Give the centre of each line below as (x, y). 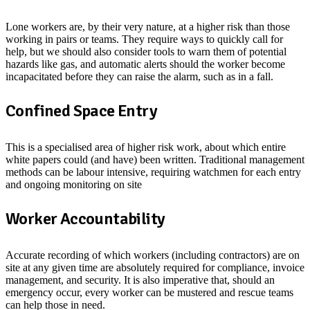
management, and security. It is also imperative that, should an (140, 280)
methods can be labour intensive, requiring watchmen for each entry (153, 172)
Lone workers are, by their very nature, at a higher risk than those (148, 27)
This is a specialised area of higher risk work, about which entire (146, 147)
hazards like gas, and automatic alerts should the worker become (145, 64)
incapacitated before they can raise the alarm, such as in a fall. (139, 77)
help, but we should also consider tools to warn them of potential (146, 52)
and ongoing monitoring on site (74, 185)
